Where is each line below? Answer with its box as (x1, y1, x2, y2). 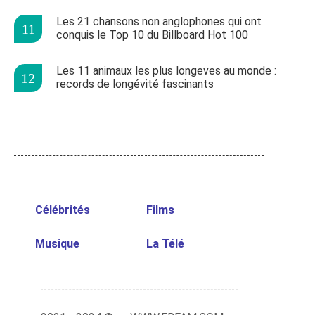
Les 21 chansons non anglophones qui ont (56, 15, 262, 29)
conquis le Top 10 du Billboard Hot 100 (56, 28, 248, 42)
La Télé (146, 237, 184, 251)
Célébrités (35, 203, 90, 217)
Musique (35, 237, 79, 251)
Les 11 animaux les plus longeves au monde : (56, 64, 276, 78)
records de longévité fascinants (56, 77, 214, 91)
